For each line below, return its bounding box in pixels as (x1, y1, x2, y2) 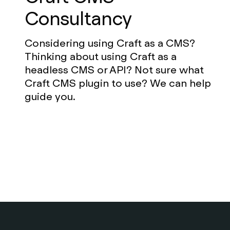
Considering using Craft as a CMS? (25, 36, 195, 50)
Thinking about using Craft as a (25, 49, 177, 63)
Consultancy (25, 6, 132, 31)
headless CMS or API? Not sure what (25, 63, 204, 76)
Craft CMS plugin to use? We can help (25, 76, 211, 90)
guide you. (25, 89, 75, 103)
